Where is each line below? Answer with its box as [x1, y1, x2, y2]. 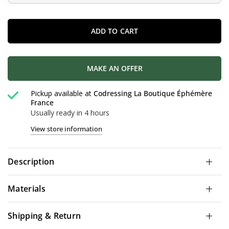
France [31, 98, 54, 108]
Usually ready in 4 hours [31, 108, 110, 118]
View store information [31, 124, 102, 134]
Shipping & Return [8, 210, 81, 222]
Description [8, 156, 55, 168]
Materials [8, 183, 45, 195]
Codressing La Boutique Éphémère [94, 88, 213, 99]
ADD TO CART [90, 26, 139, 36]
